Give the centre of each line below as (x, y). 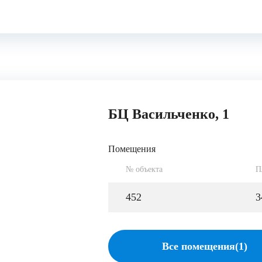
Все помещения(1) (205, 246)
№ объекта (144, 169)
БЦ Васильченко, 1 (169, 114)
